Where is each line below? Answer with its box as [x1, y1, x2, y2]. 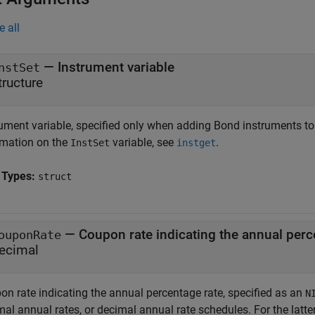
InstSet [70, 137, 110, 148]
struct [38, 171, 72, 182]
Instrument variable [58, 59, 174, 75]
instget [176, 137, 216, 148]
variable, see [110, 136, 176, 149]
